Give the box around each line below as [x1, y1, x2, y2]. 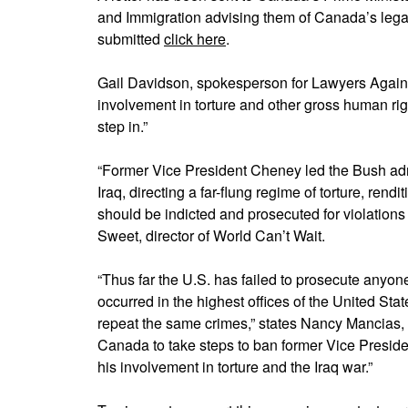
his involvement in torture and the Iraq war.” [97, 355, 372, 377]
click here [164, 27, 226, 49]
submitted [97, 27, 164, 49]
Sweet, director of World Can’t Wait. [97, 224, 325, 246]
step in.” [97, 115, 148, 137]
